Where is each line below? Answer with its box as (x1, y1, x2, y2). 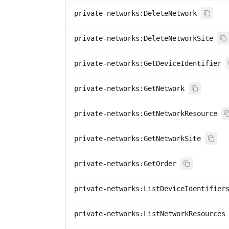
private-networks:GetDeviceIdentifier (74, 59, 221, 67)
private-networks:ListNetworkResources (74, 210, 225, 218)
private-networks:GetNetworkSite (74, 134, 201, 143)
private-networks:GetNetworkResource (74, 109, 217, 118)
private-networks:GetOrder (74, 159, 176, 168)
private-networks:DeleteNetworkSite (74, 34, 213, 42)
